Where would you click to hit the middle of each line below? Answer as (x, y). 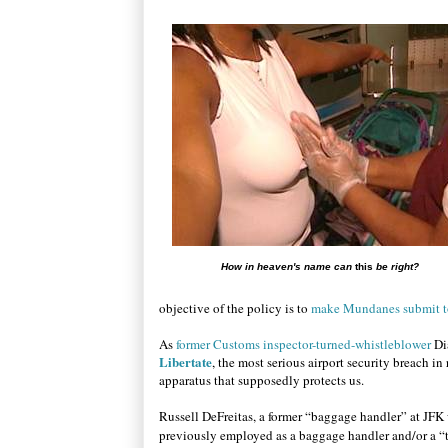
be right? (397, 266)
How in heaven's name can (288, 266)
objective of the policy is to (235, 308)
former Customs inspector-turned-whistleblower (303, 344)
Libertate (185, 361)
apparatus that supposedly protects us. (263, 380)
